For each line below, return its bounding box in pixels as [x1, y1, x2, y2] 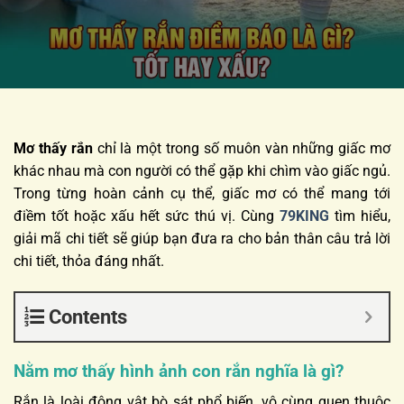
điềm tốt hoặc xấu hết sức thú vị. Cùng [14, 207, 280, 225]
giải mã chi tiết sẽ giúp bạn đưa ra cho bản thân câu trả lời [14, 229, 390, 247]
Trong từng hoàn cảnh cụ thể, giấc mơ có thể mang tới [14, 184, 390, 202]
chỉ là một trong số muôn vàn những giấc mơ [92, 139, 391, 157]
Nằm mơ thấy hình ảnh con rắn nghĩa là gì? [14, 360, 344, 381]
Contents [49, 305, 127, 328]
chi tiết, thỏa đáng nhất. [14, 252, 164, 270]
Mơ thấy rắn [14, 139, 93, 157]
